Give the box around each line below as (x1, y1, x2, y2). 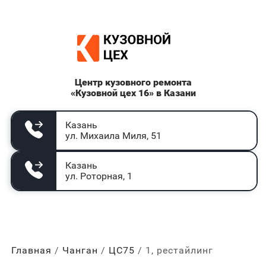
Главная (11, 245, 52, 256)
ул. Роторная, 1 (65, 170, 132, 182)
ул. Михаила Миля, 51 (65, 130, 161, 141)
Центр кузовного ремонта (74, 77, 192, 88)
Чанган (62, 245, 98, 256)
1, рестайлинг (145, 245, 213, 256)
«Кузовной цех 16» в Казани (70, 87, 196, 99)
